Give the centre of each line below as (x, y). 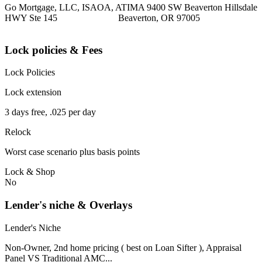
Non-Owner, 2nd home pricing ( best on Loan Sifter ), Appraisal (123, 247)
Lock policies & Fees (54, 50)
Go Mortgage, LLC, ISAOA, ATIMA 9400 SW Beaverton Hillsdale (131, 7)
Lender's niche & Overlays (68, 205)
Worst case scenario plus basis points (72, 152)
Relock (18, 132)
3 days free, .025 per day (50, 112)
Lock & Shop (30, 172)
